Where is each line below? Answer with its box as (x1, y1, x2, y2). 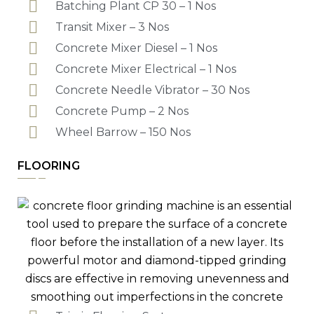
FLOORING (18, 158, 80, 172)
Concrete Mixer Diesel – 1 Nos (55, 41, 217, 55)
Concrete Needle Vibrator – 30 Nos (55, 83, 250, 97)
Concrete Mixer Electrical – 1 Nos (55, 62, 236, 76)
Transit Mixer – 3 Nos (55, 20, 169, 34)
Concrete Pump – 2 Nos (55, 104, 189, 118)
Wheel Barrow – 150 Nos (55, 125, 191, 139)
